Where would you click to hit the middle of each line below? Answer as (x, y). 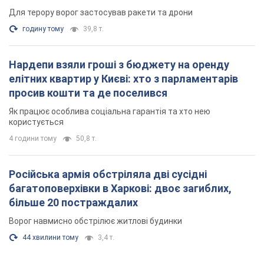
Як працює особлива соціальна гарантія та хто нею (110, 112)
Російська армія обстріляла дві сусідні (108, 174)
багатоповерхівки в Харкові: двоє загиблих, (120, 189)
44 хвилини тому (50, 238)
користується (36, 122)
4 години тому (33, 139)
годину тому (43, 29)
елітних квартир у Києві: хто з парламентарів (123, 79)
